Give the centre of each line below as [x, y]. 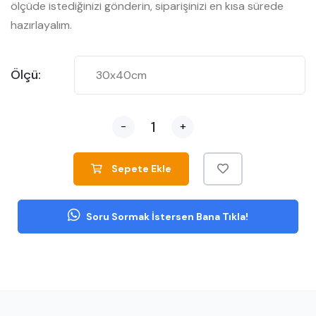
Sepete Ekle [140, 169]
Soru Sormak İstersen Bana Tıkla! [166, 217]
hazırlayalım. [41, 25]
